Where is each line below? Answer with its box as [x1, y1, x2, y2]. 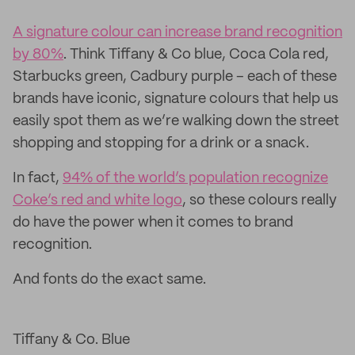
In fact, [13, 171, 63, 185]
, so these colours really [182, 193, 337, 208]
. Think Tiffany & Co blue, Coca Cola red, [63, 48, 329, 62]
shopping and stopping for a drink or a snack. [13, 136, 315, 151]
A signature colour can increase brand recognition [13, 25, 342, 40]
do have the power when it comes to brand [13, 216, 293, 230]
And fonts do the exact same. [13, 273, 206, 287]
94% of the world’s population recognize [63, 171, 328, 185]
